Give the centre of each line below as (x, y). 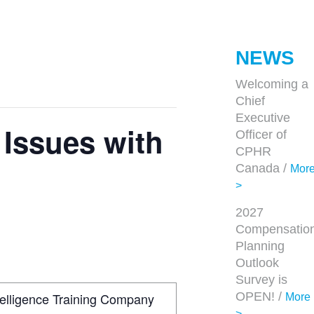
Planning (260, 246)
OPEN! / (260, 296)
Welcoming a (272, 84)
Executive (263, 118)
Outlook (257, 263)
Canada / (263, 168)
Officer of (261, 135)
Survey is (261, 280)
